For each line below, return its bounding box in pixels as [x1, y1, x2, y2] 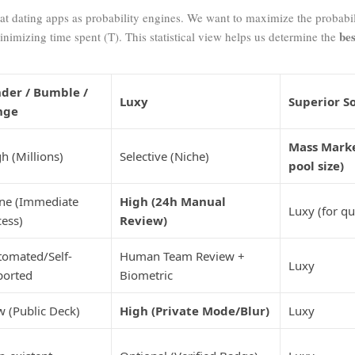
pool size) [288, 158, 344, 174]
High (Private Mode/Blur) [120, 303, 269, 319]
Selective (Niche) [120, 148, 209, 165]
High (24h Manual [120, 193, 226, 210]
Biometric [120, 267, 173, 284]
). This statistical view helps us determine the [115, 29, 339, 45]
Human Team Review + [120, 248, 245, 265]
